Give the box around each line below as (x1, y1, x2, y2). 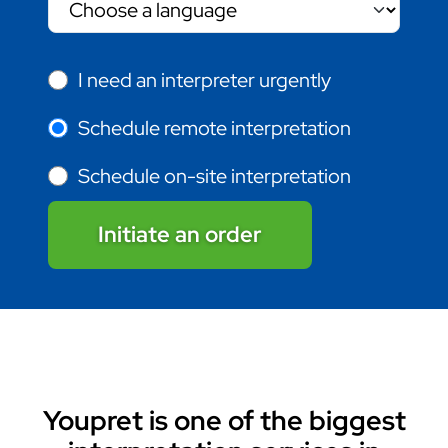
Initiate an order (98, 220, 262, 250)
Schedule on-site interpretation (78, 163, 351, 190)
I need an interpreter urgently (78, 67, 331, 94)
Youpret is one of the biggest (42, 403, 406, 439)
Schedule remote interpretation (78, 115, 351, 142)
